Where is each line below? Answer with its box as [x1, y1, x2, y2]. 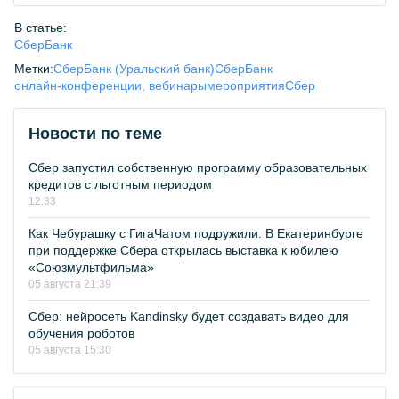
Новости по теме [28, 125, 162, 142]
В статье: [14, 20, 67, 35]
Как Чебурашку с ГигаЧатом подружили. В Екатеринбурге [28, 226, 363, 240]
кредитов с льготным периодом [28, 177, 212, 191]
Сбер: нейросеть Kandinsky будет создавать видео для [28, 309, 349, 323]
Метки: [14, 61, 53, 76]
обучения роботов [28, 326, 134, 340]
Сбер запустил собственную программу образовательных [28, 160, 367, 175]
